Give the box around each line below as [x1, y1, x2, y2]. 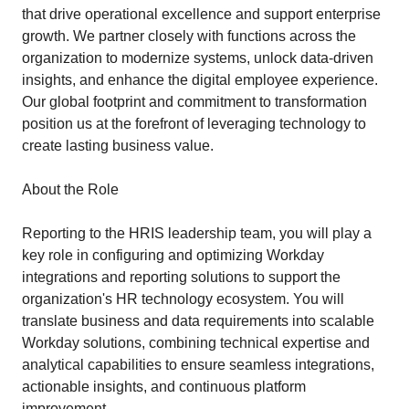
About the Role [22, 182, 119, 197]
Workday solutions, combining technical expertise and [22, 335, 370, 351]
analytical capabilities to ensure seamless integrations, [22, 357, 374, 372]
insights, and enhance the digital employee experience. [22, 72, 378, 88]
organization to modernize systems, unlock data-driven [22, 50, 373, 66]
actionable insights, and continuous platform [22, 379, 306, 394]
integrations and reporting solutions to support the [22, 269, 341, 285]
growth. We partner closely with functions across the [22, 28, 356, 44]
